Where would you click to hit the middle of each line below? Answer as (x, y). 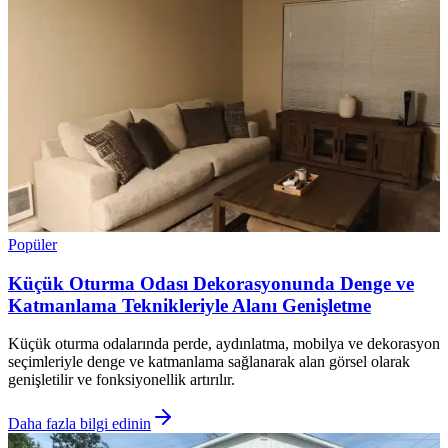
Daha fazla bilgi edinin (79, 424)
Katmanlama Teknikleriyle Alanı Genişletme (189, 305)
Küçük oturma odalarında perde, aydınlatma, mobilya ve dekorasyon (224, 344)
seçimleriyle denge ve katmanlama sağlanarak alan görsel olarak (209, 362)
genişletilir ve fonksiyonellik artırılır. (121, 380)
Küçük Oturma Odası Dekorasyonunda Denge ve (211, 283)
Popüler (32, 244)
